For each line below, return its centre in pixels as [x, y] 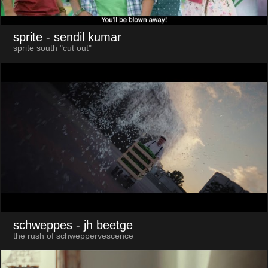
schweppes [42, 225]
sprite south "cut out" [52, 48]
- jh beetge [104, 225]
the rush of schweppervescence [73, 236]
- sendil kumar [83, 37]
